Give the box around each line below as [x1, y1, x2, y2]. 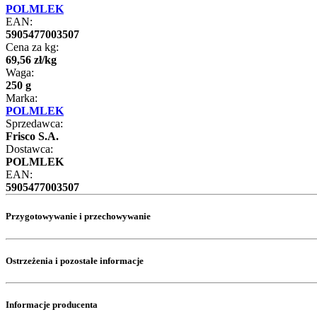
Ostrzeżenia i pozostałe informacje [6, 255, 144, 266]
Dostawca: [6, 143, 53, 156]
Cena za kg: [6, 41, 59, 54]
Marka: [6, 92, 38, 105]
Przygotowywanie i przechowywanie [6, 211, 151, 222]
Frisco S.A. [6, 130, 59, 143]
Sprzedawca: [6, 117, 63, 130]
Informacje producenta [6, 299, 98, 311]
